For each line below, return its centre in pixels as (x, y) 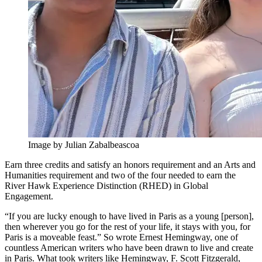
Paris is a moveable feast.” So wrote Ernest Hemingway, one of (121, 237)
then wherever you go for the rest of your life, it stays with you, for (127, 227)
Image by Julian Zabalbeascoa (84, 145)
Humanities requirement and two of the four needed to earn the (120, 175)
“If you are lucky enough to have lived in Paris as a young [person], (129, 216)
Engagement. (29, 196)
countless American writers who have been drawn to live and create (129, 248)
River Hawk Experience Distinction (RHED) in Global (106, 186)
